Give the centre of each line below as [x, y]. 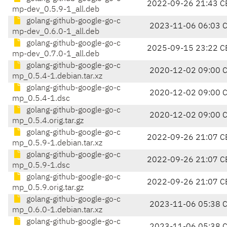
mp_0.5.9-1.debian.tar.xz [57, 144]
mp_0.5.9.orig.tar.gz [48, 188]
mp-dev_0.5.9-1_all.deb [56, 10]
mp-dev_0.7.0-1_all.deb [56, 54]
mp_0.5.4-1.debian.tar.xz [57, 77]
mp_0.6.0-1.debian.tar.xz [57, 211]
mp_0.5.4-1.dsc [41, 99]
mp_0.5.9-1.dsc [41, 166]
